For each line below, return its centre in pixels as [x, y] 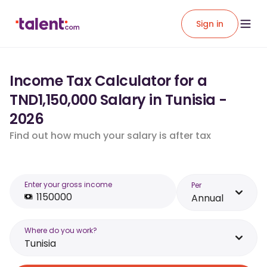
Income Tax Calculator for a [108, 81]
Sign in [210, 24]
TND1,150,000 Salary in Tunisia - [118, 100]
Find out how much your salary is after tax [110, 136]
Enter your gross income [68, 184]
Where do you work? [61, 230]
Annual [207, 198]
